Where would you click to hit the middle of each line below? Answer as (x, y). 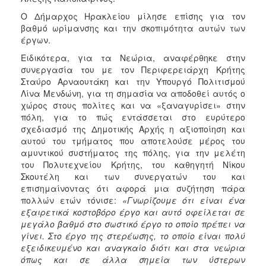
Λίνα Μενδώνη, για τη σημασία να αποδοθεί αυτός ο (133, 93)
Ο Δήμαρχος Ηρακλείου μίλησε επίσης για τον (133, 16)
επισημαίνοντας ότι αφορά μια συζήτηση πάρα (133, 188)
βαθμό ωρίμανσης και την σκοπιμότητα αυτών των (133, 28)
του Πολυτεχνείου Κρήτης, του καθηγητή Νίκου (133, 164)
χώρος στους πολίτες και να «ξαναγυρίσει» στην (133, 105)
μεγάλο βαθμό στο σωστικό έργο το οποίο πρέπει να (133, 224)
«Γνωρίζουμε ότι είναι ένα (183, 200)
